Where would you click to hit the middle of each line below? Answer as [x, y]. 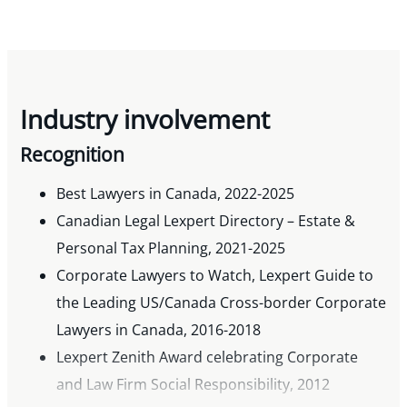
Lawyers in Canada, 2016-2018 [159, 329]
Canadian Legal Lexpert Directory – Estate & [206, 220]
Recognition [73, 154]
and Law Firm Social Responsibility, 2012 [194, 384]
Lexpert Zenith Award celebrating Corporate [208, 357]
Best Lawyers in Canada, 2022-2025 [176, 193]
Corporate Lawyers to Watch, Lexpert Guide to [215, 275]
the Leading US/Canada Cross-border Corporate [222, 302]
